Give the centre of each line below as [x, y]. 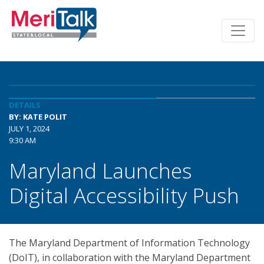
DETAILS [25, 105]
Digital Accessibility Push [124, 195]
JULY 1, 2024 [29, 128]
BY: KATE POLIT [38, 117]
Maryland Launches [100, 170]
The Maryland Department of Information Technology [129, 243]
